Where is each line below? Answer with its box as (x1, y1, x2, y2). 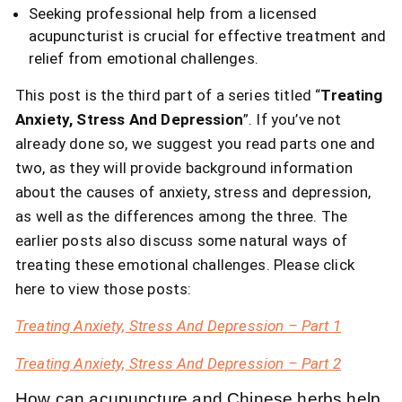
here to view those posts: (15, 279, 192, 298)
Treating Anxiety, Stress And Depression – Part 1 (15, 317, 342, 336)
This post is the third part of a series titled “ (15, 85, 321, 104)
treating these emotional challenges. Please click (15, 255, 354, 274)
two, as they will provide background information (15, 158, 353, 177)
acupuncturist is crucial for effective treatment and (28, 27, 387, 46)
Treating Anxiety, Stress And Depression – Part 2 (15, 354, 342, 372)
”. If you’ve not (242, 109, 342, 128)
